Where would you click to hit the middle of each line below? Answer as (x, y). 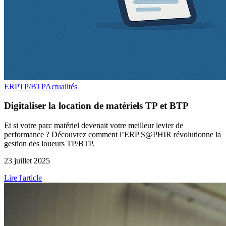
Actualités (61, 86)
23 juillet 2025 (27, 161)
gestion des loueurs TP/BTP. (49, 144)
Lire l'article (23, 178)
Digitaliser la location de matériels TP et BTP (96, 106)
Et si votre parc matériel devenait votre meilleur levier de (94, 126)
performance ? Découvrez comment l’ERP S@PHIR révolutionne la (112, 135)
